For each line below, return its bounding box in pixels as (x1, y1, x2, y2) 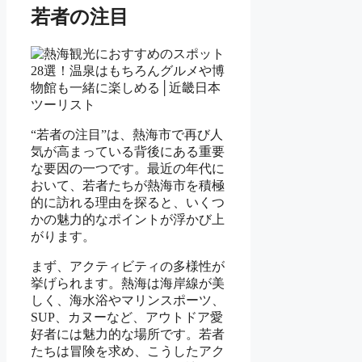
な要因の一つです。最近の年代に (31, 162, 225, 176)
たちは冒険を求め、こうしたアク (31, 344, 225, 359)
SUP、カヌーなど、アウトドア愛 (31, 310, 223, 325)
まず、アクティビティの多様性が (31, 259, 225, 274)
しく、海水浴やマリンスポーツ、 (31, 293, 225, 308)
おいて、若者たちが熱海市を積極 (31, 179, 225, 193)
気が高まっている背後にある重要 (31, 145, 225, 159)
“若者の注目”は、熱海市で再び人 (31, 128, 223, 142)
